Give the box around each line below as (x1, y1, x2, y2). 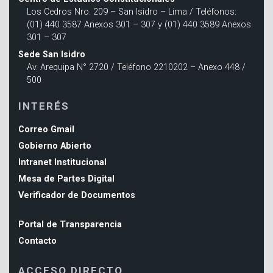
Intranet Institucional (18, 157, 107, 168)
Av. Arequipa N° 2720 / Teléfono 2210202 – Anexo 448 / (27, 62, 246, 73)
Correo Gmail (18, 124, 74, 135)
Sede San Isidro (18, 49, 85, 60)
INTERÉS (18, 99, 69, 112)
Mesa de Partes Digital (18, 174, 115, 185)
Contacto (18, 235, 57, 246)
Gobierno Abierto (18, 140, 91, 151)
